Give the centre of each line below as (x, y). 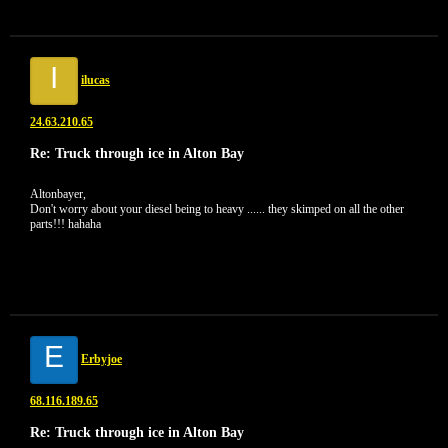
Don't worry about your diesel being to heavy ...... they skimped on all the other (217, 209)
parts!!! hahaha (65, 224)
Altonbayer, (58, 194)
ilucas (95, 80)
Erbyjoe (101, 359)
